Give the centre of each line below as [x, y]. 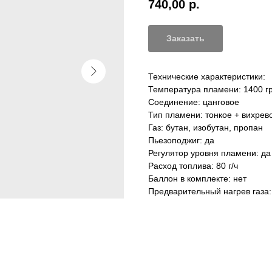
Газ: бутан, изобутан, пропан [206, 128]
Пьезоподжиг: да [181, 141]
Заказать [185, 39]
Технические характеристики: [207, 77]
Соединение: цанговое [194, 102]
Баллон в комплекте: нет [197, 179]
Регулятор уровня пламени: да [209, 153]
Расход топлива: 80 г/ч [193, 166]
